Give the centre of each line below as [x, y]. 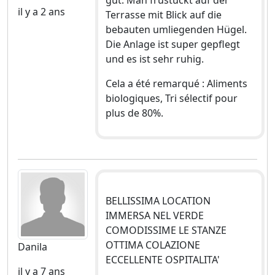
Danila [33, 246]
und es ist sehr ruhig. [154, 59]
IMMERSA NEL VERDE [154, 215]
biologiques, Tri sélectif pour [171, 98]
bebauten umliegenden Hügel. [176, 29]
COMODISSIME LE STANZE [166, 230]
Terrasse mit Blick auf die [163, 14]
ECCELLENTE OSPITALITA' [162, 259]
